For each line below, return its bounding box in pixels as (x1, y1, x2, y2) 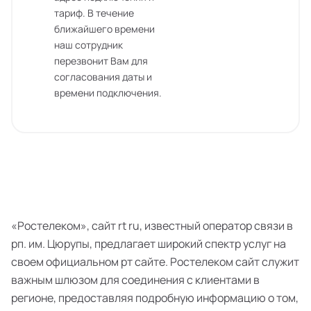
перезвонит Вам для (54, 54, 148, 67)
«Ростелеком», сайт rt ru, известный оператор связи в (11, 218, 293, 233)
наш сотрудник (54, 38, 123, 51)
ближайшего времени (54, 22, 155, 35)
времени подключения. (54, 86, 162, 99)
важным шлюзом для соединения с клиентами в (11, 272, 260, 287)
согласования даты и (54, 70, 152, 83)
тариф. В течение (54, 6, 134, 19)
